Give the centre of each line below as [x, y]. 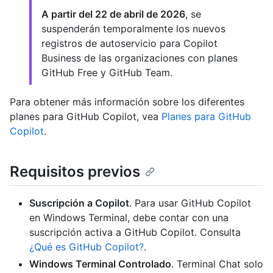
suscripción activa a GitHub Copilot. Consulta [135, 232]
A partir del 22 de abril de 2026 [113, 14]
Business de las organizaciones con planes [140, 58]
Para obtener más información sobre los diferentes [127, 102]
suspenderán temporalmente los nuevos [133, 29]
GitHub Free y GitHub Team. [107, 73]
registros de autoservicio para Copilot [129, 44]
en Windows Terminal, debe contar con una [129, 218]
